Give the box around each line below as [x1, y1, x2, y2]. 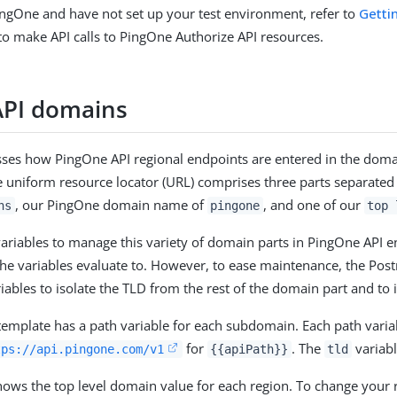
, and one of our [262, 195, 364, 214]
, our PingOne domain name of [14, 195, 207, 214]
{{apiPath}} [210, 341, 289, 356]
